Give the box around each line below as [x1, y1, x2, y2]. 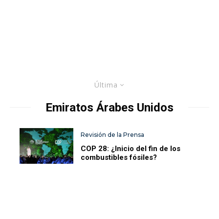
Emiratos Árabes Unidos [45, 100, 174, 114]
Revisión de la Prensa [81, 131, 145, 138]
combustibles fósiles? [81, 153, 157, 162]
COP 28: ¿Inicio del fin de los [81, 144, 181, 153]
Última [94, 80, 118, 89]
